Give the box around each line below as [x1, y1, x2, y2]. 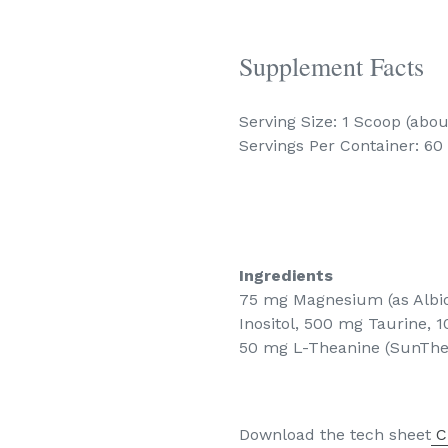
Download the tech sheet [239, 425, 431, 445]
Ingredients [239, 266, 333, 286]
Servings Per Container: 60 [239, 135, 443, 155]
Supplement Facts [239, 49, 424, 84]
